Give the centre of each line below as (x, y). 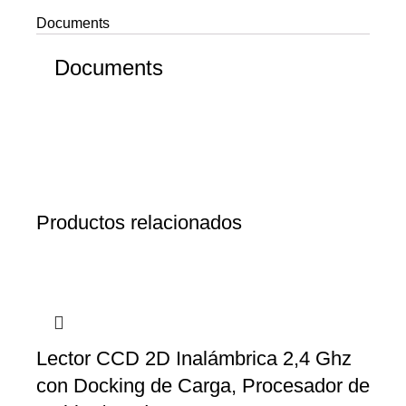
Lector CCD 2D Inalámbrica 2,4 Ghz (194, 359)
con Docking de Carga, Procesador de (203, 386)
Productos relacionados (139, 223)
